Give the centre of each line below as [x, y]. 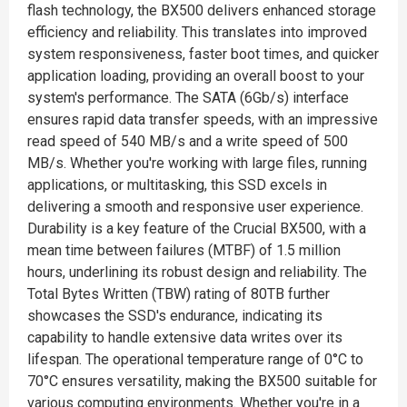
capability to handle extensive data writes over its [185, 338]
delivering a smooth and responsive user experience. [195, 207]
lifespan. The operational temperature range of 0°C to [195, 359]
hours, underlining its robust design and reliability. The [197, 272]
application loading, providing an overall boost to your [196, 76]
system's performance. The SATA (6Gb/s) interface [188, 98]
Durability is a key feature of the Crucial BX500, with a [197, 228]
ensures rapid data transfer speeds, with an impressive [203, 119]
